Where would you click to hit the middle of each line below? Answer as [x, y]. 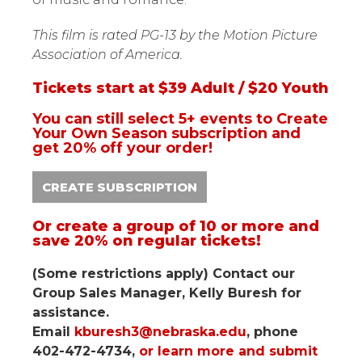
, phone [272, 332]
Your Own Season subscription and [166, 133]
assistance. [73, 312]
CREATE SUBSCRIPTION [120, 187]
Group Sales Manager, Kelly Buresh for [167, 293]
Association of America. [107, 55]
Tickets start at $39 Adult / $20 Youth [181, 88]
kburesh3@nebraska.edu [160, 332]
